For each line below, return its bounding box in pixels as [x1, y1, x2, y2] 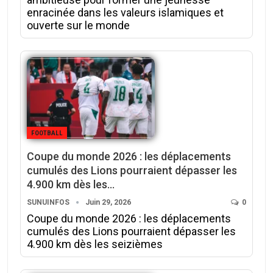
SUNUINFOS [27, 198, 71, 207]
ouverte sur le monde [27, 18, 130, 32]
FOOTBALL [31, 129, 63, 138]
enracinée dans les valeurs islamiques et [27, 5, 224, 19]
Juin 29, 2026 [85, 198, 131, 207]
